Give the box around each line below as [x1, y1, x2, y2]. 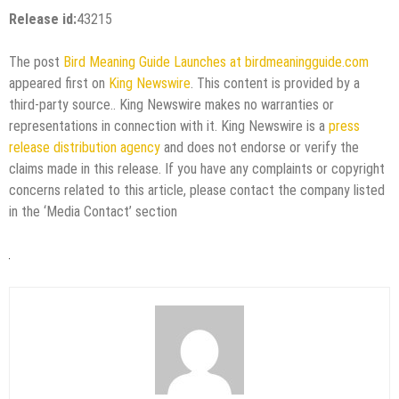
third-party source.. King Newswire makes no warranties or [9, 95, 334, 113]
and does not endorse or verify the [160, 138, 359, 156]
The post [9, 53, 63, 70]
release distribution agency [9, 138, 160, 156]
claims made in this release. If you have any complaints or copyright [9, 159, 385, 177]
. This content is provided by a [191, 74, 360, 92]
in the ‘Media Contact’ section [9, 202, 177, 220]
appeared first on [9, 74, 109, 92]
